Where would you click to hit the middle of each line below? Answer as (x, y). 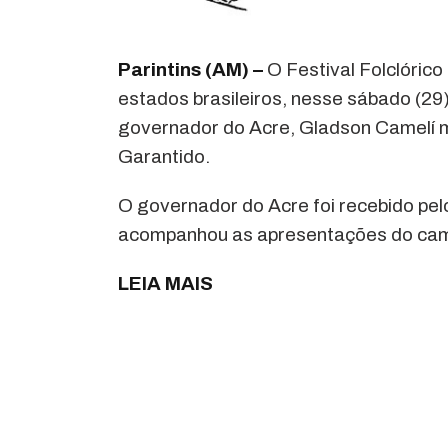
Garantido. (164, 156)
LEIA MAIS (168, 283)
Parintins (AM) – (191, 69)
